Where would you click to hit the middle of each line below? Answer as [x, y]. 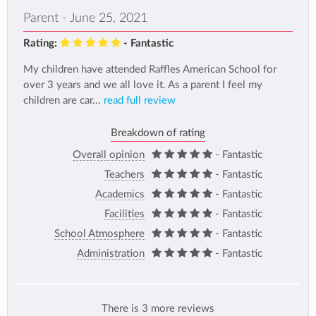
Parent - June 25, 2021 [85, 18]
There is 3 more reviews [158, 309]
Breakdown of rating [158, 133]
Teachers [124, 174]
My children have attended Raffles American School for [150, 70]
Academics [120, 194]
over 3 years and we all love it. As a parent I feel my [143, 85]
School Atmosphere [99, 233]
